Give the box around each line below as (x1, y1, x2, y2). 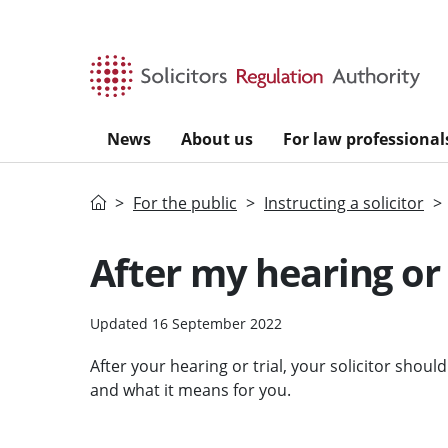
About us (181, 127, 253, 150)
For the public (133, 191, 237, 214)
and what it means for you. (89, 378, 291, 401)
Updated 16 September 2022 (89, 313, 282, 333)
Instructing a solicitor (264, 191, 424, 214)
